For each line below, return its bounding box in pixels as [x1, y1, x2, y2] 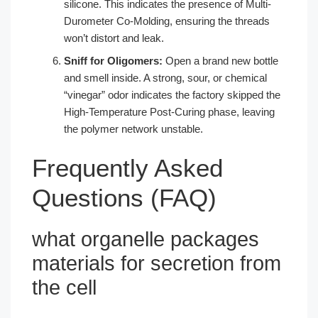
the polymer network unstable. [64, 122, 203, 135]
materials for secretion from [32, 252, 281, 275]
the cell [32, 276, 97, 299]
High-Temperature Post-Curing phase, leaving [64, 105, 275, 118]
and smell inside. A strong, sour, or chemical [64, 71, 267, 84]
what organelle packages [32, 228, 259, 251]
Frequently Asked [32, 154, 223, 182]
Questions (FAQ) [32, 184, 216, 212]
